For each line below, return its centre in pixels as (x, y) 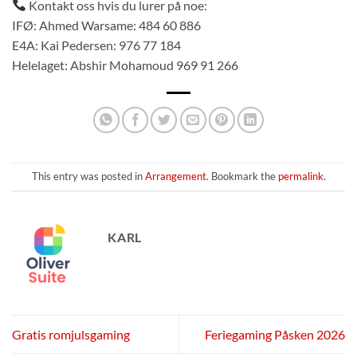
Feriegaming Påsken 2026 (275, 334)
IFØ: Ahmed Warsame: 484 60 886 (106, 25)
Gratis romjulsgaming (71, 334)
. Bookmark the (242, 177)
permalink (300, 177)
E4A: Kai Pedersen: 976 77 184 (96, 45)
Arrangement (175, 177)
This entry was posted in (88, 177)
